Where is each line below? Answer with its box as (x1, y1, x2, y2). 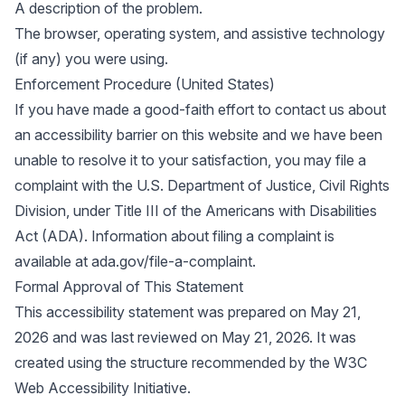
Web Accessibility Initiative (14, 379, 187, 397)
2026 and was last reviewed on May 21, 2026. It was (14, 328, 356, 346)
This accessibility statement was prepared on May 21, (14, 303, 361, 321)
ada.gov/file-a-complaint (91, 252, 252, 270)
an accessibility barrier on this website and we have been (14, 126, 382, 144)
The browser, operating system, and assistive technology (14, 24, 385, 42)
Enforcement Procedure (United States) (14, 75, 275, 93)
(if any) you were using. (14, 50, 168, 68)
